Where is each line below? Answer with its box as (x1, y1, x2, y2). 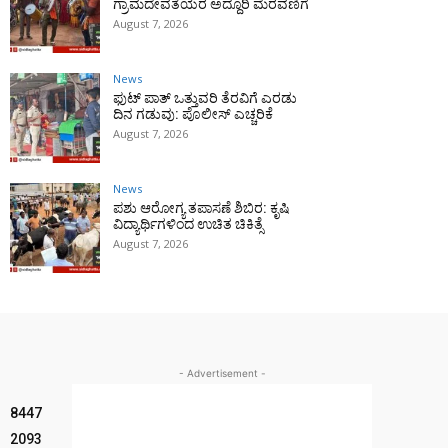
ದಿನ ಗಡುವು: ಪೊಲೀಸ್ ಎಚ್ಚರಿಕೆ (113, 106, 273, 122)
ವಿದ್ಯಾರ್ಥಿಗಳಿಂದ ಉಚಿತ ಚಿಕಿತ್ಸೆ (113, 216, 263, 232)
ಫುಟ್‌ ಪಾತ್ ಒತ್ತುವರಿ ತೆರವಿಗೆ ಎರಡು (113, 90, 297, 106)
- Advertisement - (178, 367, 266, 379)
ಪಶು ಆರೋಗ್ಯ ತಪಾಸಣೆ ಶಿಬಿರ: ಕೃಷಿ (113, 200, 289, 216)
